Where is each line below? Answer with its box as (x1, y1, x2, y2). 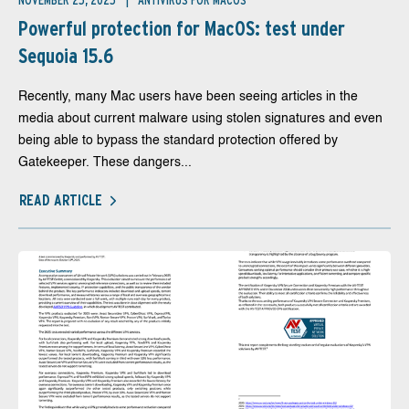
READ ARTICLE (19, 191, 102, 209)
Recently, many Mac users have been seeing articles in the (18, 90, 358, 103)
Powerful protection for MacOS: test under (18, 16, 345, 40)
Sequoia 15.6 (18, 44, 113, 68)
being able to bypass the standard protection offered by (18, 134, 338, 147)
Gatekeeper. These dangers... (18, 156, 192, 169)
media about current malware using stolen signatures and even (18, 112, 383, 125)
